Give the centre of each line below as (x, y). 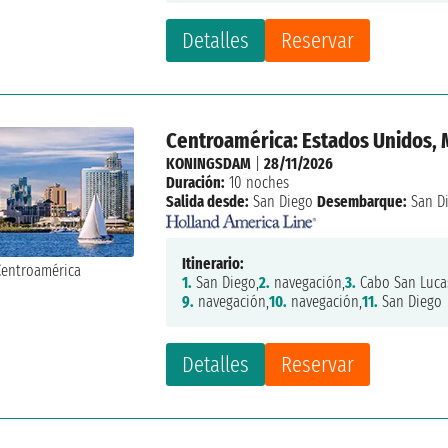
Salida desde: (208, 201)
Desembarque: (362, 201)
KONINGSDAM (209, 163)
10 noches (257, 182)
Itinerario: (213, 264)
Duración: (196, 182)
